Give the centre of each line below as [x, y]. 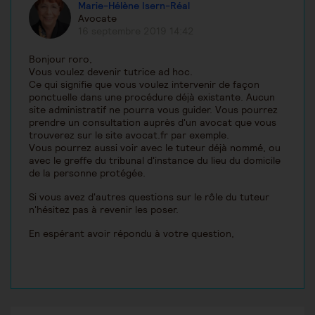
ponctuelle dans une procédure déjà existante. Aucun [152, 97]
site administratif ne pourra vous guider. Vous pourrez [153, 110]
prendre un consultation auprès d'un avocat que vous [153, 123]
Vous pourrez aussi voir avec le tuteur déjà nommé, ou [155, 148]
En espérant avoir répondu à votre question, [131, 234]
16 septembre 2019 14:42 [136, 31]
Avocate [97, 18]
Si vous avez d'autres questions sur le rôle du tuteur [149, 197]
